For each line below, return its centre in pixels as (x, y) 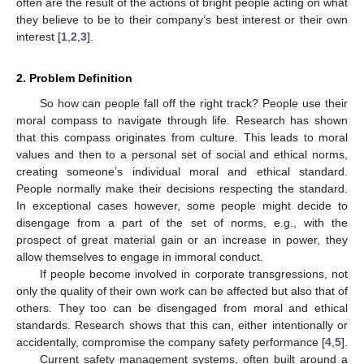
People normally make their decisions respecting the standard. (182, 188)
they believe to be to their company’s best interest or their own (182, 19)
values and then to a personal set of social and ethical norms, (182, 154)
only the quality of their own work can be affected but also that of (182, 290)
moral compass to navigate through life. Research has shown (182, 120)
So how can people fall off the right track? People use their (193, 103)
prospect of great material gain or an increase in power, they (182, 239)
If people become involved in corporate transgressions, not (193, 273)
